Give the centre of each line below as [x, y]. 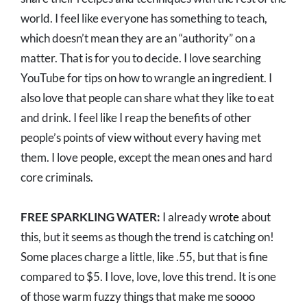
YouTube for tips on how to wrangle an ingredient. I [146, 78]
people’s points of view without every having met [141, 138]
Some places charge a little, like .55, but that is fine [144, 257]
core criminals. [57, 177]
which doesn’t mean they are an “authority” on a [138, 38]
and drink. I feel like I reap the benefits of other [136, 118]
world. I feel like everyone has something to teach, [144, 19]
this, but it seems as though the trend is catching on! [147, 237]
